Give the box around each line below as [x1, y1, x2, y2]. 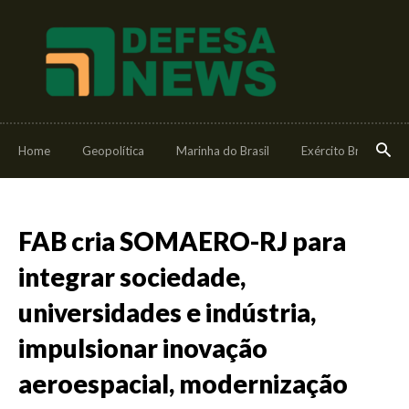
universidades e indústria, [18, 297, 316, 328]
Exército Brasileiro [301, 143, 398, 158]
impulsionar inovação [18, 332, 267, 363]
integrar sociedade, [18, 261, 246, 292]
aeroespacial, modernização [18, 368, 348, 399]
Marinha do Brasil [176, 143, 269, 158]
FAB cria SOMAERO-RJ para [18, 225, 346, 257]
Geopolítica [82, 143, 144, 158]
